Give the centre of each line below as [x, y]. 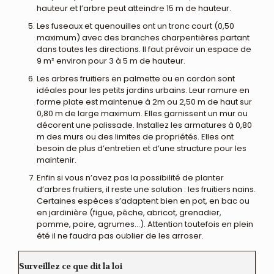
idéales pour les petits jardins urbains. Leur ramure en [143, 90]
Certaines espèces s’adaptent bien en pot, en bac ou [143, 201]
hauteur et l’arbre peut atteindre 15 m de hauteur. [134, 8]
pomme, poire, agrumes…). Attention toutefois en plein [145, 224]
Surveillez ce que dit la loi [71, 266]
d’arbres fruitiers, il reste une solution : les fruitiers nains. [146, 189]
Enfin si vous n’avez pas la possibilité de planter [130, 177]
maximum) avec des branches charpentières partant [143, 37]
